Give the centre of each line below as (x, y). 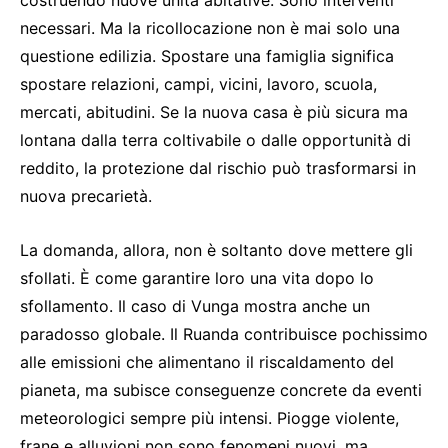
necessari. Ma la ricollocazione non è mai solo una (210, 27)
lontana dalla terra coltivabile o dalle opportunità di (215, 139)
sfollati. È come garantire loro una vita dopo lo (197, 277)
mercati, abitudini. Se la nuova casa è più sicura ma (214, 111)
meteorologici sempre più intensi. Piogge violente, (209, 417)
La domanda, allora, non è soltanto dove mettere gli (216, 249)
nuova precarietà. (86, 195)
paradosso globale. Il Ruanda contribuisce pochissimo (224, 333)
